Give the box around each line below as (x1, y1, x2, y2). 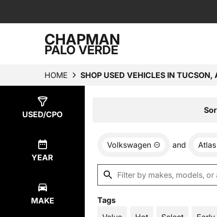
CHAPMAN (45, 30, 120, 48)
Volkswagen (107, 140, 151, 150)
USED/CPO (22, 109, 62, 119)
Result (105, 104, 129, 114)
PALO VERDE (45, 42, 118, 57)
